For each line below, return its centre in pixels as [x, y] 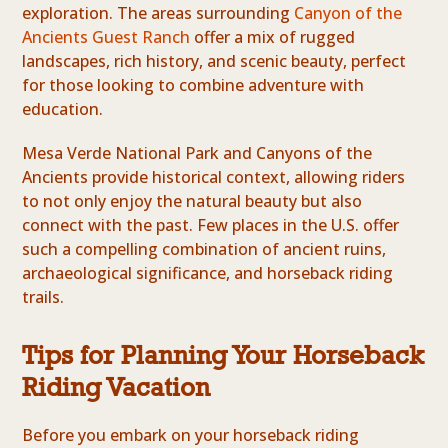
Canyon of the [348, 13]
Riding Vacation [116, 387]
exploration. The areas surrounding [158, 13]
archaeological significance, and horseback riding [208, 273]
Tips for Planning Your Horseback [223, 355]
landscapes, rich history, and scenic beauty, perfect [214, 61]
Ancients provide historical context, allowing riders [214, 177]
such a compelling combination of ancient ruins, [204, 249]
